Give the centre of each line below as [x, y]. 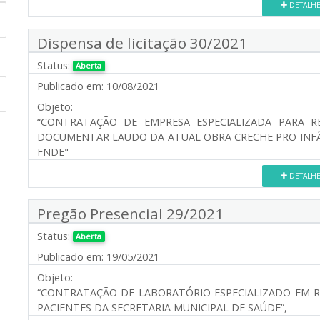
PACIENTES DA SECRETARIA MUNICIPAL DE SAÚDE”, [162, 307]
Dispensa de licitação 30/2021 [142, 42]
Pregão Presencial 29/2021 [130, 213]
